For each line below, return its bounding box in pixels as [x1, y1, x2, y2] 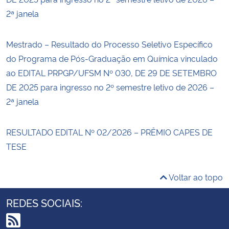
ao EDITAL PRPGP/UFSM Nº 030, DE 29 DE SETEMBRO [6, 66, 217, 78]
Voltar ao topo [167, 171, 223, 182]
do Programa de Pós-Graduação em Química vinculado [6, 52, 218, 64]
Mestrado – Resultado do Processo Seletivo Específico [6, 38, 213, 50]
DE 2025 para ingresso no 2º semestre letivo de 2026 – [6, 81, 214, 93]
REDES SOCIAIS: [6, 195, 82, 210]
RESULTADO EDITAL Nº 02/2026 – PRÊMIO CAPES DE [6, 126, 213, 138]
